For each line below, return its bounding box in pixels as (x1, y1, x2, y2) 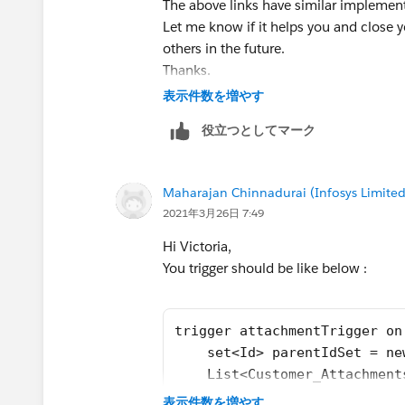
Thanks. (163, 61, 211, 79)
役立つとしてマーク (202, 121, 316, 138)
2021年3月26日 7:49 (163, 204, 264, 221)
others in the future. (163, 39, 292, 57)
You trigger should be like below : (163, 259, 367, 277)
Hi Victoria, (163, 237, 231, 255)
